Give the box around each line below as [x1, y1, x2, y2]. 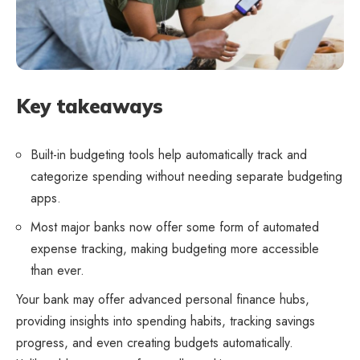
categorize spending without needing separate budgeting [31, 167, 342, 186]
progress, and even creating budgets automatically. [16, 333, 293, 353]
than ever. [31, 261, 84, 280]
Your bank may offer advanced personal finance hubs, [16, 290, 309, 309]
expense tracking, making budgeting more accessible [31, 239, 319, 259]
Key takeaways [16, 94, 163, 119]
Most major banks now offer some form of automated [31, 218, 319, 237]
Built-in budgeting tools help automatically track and [31, 145, 307, 165]
